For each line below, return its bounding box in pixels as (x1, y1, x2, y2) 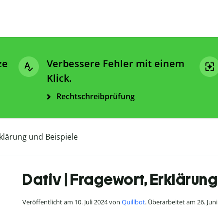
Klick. (47, 72, 72, 85)
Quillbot (122, 198, 145, 207)
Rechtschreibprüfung (56, 91, 135, 102)
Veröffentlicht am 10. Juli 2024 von (22, 198, 122, 207)
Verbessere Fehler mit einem (47, 57, 184, 71)
